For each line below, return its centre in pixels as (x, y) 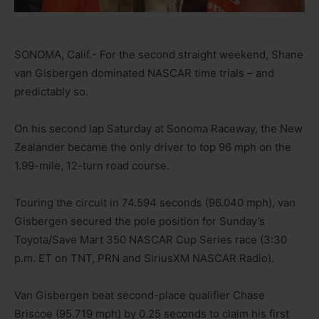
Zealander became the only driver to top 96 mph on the (153, 147)
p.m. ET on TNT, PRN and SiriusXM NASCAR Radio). (144, 258)
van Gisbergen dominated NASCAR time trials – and (144, 73)
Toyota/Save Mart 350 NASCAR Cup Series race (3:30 (151, 239)
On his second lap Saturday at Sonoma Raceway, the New (158, 128)
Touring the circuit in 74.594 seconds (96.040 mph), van (155, 202)
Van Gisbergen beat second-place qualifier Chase (140, 295)
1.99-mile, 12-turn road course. (92, 165)
